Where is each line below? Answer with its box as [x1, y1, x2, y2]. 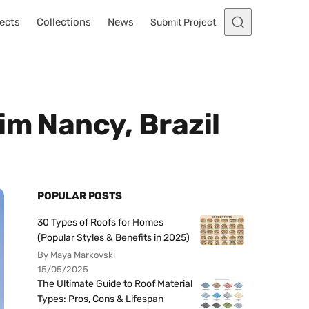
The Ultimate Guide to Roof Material [37, 278, 192, 290]
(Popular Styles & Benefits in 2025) [37, 232, 190, 243]
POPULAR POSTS [37, 190, 122, 202]
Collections [37, 16, 91, 28]
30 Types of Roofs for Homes [37, 217, 163, 228]
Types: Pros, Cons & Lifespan [37, 293, 163, 305]
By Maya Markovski [37, 250, 115, 260]
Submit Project [150, 16, 216, 28]
